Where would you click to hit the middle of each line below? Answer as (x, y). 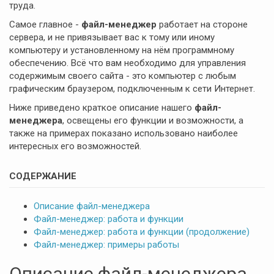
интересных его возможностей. (75, 146)
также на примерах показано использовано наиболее (124, 133)
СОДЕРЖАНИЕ (43, 176)
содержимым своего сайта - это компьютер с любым (123, 76)
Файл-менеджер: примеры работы (106, 245)
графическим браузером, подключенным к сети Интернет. (132, 89)
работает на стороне (202, 24)
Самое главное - (45, 24)
